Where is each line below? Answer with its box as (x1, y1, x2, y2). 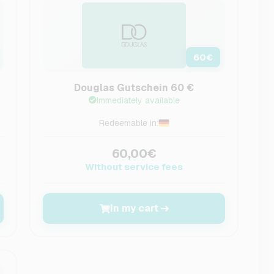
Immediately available (96, 95, 180, 106)
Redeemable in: (98, 117, 158, 128)
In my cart (109, 202, 158, 215)
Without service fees (85, 161, 183, 172)
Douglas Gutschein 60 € (74, 81, 194, 94)
